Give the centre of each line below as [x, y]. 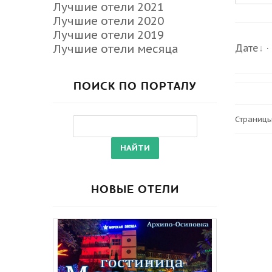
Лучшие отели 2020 [109, 21]
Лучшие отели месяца [116, 49]
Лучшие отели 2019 [109, 35]
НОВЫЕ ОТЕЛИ [135, 190]
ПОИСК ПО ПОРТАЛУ [135, 87]
